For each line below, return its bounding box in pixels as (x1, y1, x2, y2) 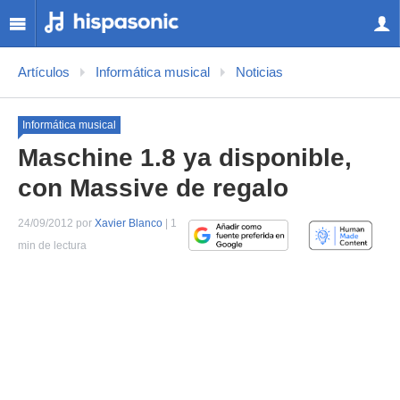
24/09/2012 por (18, 217, 95, 229)
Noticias (236, 65, 283, 79)
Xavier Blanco (95, 217, 162, 229)
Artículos (18, 65, 70, 79)
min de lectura (18, 239, 87, 252)
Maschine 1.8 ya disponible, (18, 144, 352, 171)
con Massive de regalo (18, 174, 288, 202)
